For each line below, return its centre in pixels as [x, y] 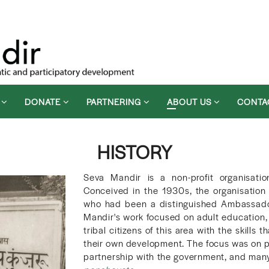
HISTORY [134, 151]
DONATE [44, 101]
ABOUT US [190, 101]
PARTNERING [115, 101]
